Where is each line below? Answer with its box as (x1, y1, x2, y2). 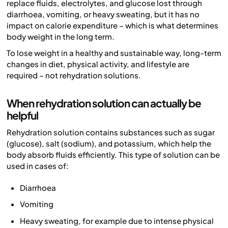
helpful (7, 108, 38, 122)
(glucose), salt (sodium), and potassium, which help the (7, 138, 211, 149)
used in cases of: (7, 161, 69, 171)
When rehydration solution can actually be (7, 96, 201, 110)
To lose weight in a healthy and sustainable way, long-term (7, 48, 221, 58)
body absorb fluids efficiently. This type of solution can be (7, 150, 220, 160)
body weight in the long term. (7, 32, 115, 42)
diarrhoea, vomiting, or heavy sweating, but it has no (7, 9, 199, 19)
